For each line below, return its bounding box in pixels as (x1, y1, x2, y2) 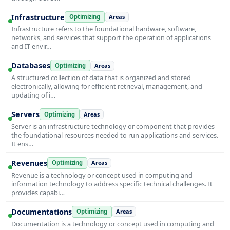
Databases (11, 61, 50, 71)
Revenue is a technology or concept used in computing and (11, 170, 193, 180)
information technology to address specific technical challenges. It (11, 179, 213, 188)
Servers (11, 109, 40, 120)
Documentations (11, 206, 72, 217)
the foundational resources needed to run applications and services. (11, 130, 218, 140)
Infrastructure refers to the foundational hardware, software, (11, 24, 196, 34)
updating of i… (11, 90, 55, 100)
